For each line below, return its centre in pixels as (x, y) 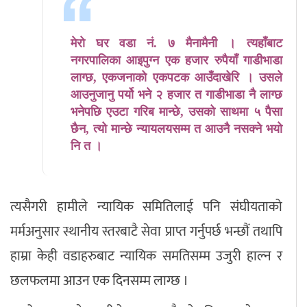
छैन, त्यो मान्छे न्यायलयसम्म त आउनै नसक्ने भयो (176, 129)
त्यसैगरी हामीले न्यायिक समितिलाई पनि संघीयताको (146, 207)
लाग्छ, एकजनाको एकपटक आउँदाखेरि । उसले (176, 78)
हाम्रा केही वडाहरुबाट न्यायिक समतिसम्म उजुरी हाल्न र (146, 257)
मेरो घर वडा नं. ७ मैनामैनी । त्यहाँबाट (176, 44)
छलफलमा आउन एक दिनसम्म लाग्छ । (101, 281)
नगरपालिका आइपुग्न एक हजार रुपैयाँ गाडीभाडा (176, 61)
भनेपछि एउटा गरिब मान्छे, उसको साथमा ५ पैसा (176, 112)
